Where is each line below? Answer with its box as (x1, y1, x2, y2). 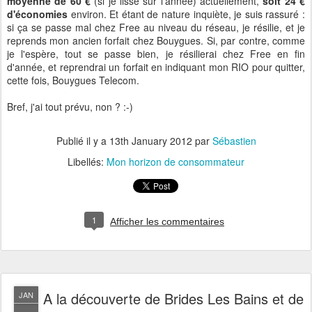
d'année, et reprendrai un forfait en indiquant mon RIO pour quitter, (7, 60, 305, 74)
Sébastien (212, 134, 256, 148)
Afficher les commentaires (110, 216, 224, 227)
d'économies (7, 7, 68, 21)
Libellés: (68, 155, 107, 169)
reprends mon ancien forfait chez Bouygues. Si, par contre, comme (7, 33, 305, 47)
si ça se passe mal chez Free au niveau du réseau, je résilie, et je (7, 20, 305, 34)
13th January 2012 (109, 134, 192, 148)
